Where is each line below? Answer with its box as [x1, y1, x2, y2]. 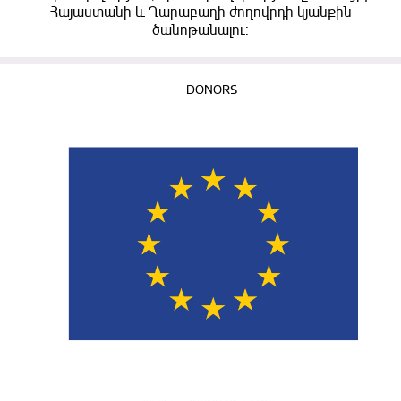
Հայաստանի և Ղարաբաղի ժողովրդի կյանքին [49, 4, 352, 22]
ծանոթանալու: [152, 21, 249, 40]
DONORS [186, 82, 237, 98]
